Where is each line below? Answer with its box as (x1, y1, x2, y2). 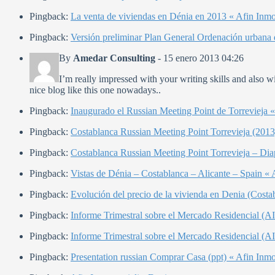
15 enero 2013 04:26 (163, 53, 244, 64)
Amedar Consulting (73, 53, 155, 64)
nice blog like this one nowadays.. (29, 85, 161, 96)
